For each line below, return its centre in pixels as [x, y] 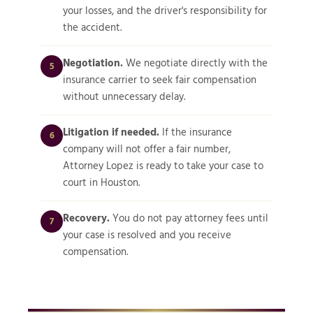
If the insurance [196, 132]
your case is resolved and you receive [147, 235]
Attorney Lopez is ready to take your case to [163, 166]
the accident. [92, 27]
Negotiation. [93, 63]
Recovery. [86, 218]
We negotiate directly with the [195, 63]
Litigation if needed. [111, 132]
